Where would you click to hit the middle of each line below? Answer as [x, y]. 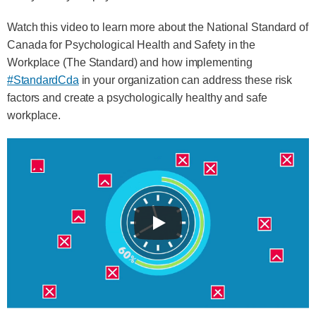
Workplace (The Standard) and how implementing [130, 62]
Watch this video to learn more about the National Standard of [158, 27]
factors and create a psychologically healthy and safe [137, 98]
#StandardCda [43, 80]
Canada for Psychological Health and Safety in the [132, 45]
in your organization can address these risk [186, 80]
